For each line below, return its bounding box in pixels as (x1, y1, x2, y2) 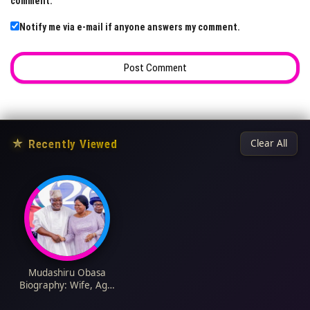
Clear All (250, 137, 287, 150)
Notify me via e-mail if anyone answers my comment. (19, 21, 240, 33)
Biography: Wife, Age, (19, 279, 116, 292)
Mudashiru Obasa (28, 266, 106, 280)
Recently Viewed (28, 136, 118, 151)
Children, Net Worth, (21, 291, 113, 304)
